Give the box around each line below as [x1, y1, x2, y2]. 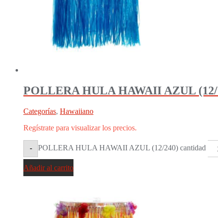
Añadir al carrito [23, 163, 73, 172]
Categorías [23, 107, 56, 115]
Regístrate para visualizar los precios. [23, 123, 137, 132]
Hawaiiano [60, 107, 93, 115]
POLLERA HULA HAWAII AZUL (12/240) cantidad [38, 143, 206, 152]
